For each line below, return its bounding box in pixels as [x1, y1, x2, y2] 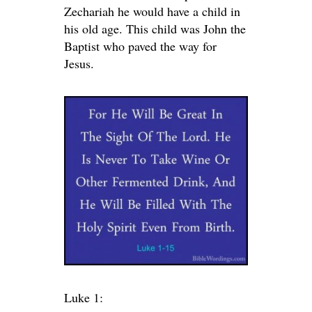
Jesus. [64, 55, 94, 72]
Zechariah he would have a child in [64, 3, 240, 20]
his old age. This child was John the [64, 20, 246, 38]
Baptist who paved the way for [64, 38, 217, 55]
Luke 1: [64, 289, 103, 306]
